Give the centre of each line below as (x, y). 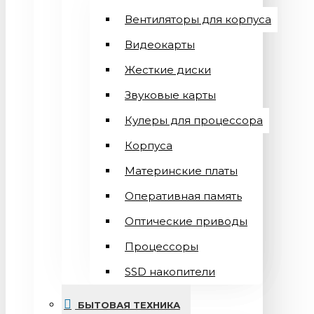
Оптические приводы (186, 221)
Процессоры (162, 246)
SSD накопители (170, 272)
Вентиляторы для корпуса (198, 19)
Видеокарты (160, 45)
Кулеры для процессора (194, 120)
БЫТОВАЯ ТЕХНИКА (129, 305)
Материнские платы (181, 171)
